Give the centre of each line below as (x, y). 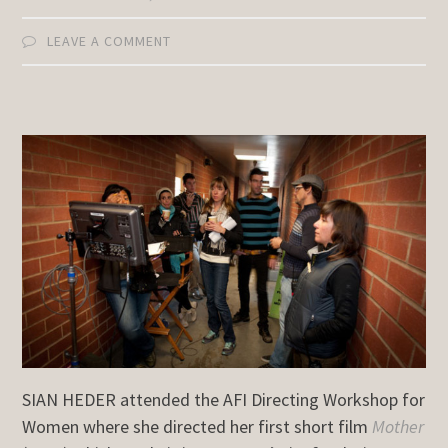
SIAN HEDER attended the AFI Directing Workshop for (224, 399)
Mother (398, 426)
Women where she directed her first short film (197, 426)
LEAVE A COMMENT (109, 41)
